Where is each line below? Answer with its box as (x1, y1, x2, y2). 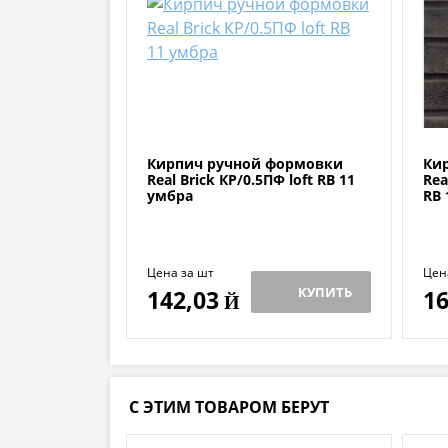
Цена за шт (147, 264, 214, 282)
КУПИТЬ (298, 283, 352, 302)
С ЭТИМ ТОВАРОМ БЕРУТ (129, 396, 329, 419)
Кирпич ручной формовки (147, 154, 343, 174)
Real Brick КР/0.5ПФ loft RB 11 (147, 170, 355, 190)
